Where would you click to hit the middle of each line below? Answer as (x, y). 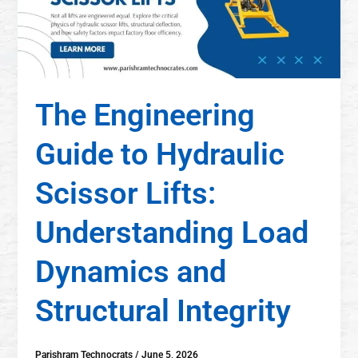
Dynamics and (131, 271)
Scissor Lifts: (126, 193)
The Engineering (145, 115)
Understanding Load (172, 232)
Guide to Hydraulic (160, 154)
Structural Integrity (163, 310)
